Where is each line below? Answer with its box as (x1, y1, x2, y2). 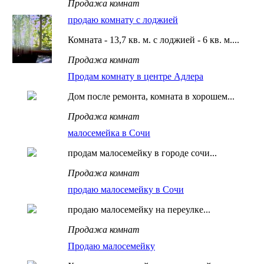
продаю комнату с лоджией (68, 15, 178, 25)
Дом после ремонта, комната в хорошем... (68, 91, 235, 101)
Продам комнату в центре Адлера (68, 71, 203, 81)
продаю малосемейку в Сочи (68, 184, 184, 194)
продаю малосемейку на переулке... (68, 204, 210, 214)
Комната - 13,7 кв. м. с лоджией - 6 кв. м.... (68, 35, 239, 45)
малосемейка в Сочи (68, 128, 150, 138)
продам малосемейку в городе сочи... (68, 148, 217, 158)
